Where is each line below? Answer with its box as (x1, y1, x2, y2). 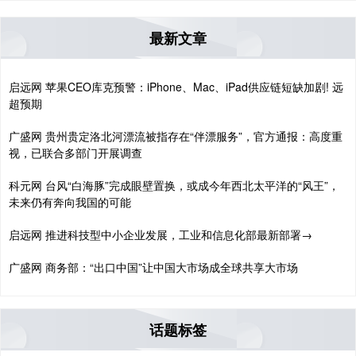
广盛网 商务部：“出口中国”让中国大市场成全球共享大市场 (9, 259, 298, 276)
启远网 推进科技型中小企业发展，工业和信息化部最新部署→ (9, 226, 312, 243)
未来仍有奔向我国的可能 (9, 194, 131, 211)
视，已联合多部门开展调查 (9, 145, 142, 161)
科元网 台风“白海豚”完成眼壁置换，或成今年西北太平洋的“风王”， (9, 177, 339, 194)
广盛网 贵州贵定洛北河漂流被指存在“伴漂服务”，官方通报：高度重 (9, 128, 342, 145)
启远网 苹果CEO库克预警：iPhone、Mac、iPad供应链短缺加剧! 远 (9, 79, 343, 95)
